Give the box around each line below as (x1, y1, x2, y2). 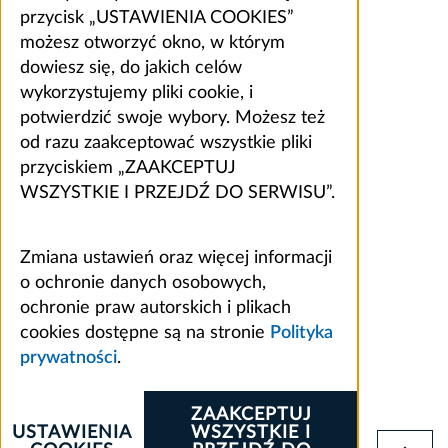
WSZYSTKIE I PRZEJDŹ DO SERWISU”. (20, 183, 335, 202)
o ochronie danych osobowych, (20, 273, 266, 292)
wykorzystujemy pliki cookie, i (20, 83, 253, 102)
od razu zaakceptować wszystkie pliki (20, 133, 312, 152)
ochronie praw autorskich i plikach (20, 298, 291, 317)
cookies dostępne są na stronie (20, 323, 270, 342)
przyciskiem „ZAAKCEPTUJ (20, 158, 236, 177)
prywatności (20, 348, 117, 367)
